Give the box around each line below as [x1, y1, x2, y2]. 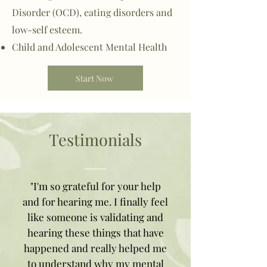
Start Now [75, 72, 113, 84]
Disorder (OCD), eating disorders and [12, 6, 172, 18]
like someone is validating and [27, 210, 163, 223]
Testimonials [49, 129, 142, 150]
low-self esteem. [12, 23, 82, 36]
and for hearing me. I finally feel [23, 195, 168, 208]
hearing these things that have [27, 226, 164, 239]
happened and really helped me [24, 241, 167, 254]
